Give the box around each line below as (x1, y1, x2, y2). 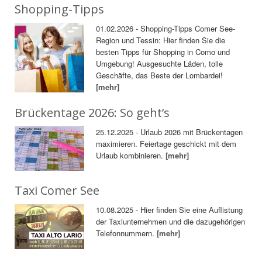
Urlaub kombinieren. (96, 149, 166, 161)
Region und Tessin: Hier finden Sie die (96, 34, 226, 46)
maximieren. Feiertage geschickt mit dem (96, 137, 237, 149)
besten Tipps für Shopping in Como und (96, 46, 230, 57)
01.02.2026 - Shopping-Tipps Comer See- (96, 22, 236, 34)
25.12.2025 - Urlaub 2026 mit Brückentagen (96, 126, 243, 137)
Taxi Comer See (15, 182, 99, 199)
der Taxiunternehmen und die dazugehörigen (96, 216, 246, 227)
